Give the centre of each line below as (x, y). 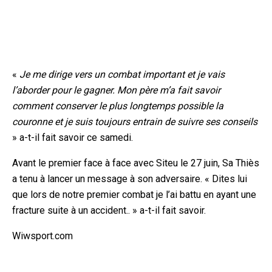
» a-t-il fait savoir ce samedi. (73, 138)
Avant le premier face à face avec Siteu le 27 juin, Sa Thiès (136, 163)
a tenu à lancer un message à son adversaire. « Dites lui (130, 179)
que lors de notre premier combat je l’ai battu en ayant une (134, 195)
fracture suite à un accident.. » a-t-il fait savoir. (109, 211)
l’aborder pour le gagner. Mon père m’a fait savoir (116, 90)
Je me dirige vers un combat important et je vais (122, 75)
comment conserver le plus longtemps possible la (118, 106)
